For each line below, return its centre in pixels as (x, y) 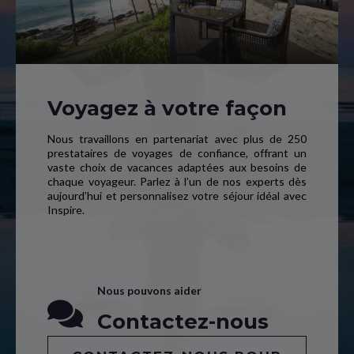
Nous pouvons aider (149, 290)
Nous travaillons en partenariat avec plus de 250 (177, 139)
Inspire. (66, 210)
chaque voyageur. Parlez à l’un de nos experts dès (177, 181)
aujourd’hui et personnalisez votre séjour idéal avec (177, 196)
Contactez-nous (183, 322)
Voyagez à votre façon (167, 108)
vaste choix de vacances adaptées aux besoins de (177, 167)
